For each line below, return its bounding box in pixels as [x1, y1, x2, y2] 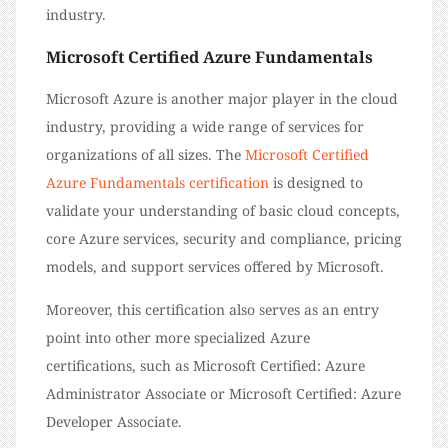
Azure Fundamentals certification [46, 173, 269, 193]
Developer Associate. [46, 412, 182, 432]
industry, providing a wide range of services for [46, 117, 364, 137]
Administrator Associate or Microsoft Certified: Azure [46, 384, 401, 404]
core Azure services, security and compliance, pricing [46, 229, 402, 249]
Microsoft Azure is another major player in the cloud [46, 89, 398, 109]
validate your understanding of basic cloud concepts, [46, 201, 400, 221]
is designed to [269, 173, 363, 193]
